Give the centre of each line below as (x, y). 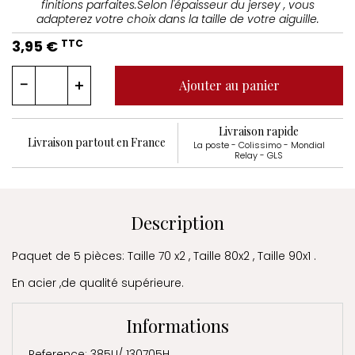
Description (177, 222)
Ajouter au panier (229, 86)
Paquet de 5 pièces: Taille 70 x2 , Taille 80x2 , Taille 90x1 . (164, 256)
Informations (177, 325)
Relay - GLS (259, 155)
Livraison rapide (259, 131)
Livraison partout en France (97, 143)
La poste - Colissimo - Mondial (259, 145)
